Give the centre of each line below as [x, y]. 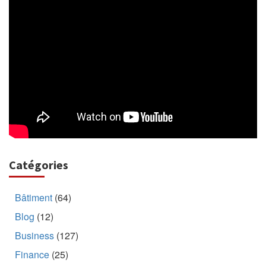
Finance [32, 255]
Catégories [39, 165]
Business [34, 236]
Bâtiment [34, 198]
